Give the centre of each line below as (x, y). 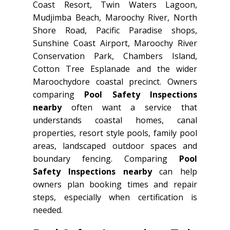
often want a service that (129, 107)
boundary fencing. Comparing (106, 158)
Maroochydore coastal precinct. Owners (115, 81)
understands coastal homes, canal (115, 120)
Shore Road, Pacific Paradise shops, (115, 30)
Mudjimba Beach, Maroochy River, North (115, 17)
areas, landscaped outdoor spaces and (115, 146)
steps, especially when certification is (115, 197)
